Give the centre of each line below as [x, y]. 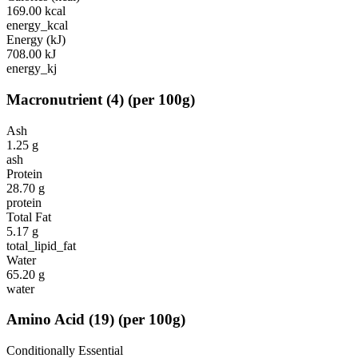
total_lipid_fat [41, 245]
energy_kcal [37, 26]
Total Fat [29, 217]
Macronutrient [54, 99]
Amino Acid [46, 320]
